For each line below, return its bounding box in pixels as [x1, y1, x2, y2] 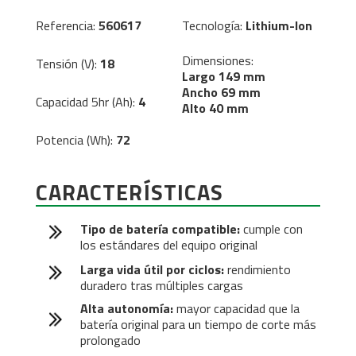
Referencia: [35, 15, 99, 35]
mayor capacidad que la [173, 298, 300, 318]
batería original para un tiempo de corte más [80, 314, 317, 334]
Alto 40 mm [182, 98, 249, 118]
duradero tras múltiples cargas [80, 275, 244, 295]
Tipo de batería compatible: [80, 219, 241, 238]
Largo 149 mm [182, 66, 265, 86]
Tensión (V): [35, 53, 100, 73]
